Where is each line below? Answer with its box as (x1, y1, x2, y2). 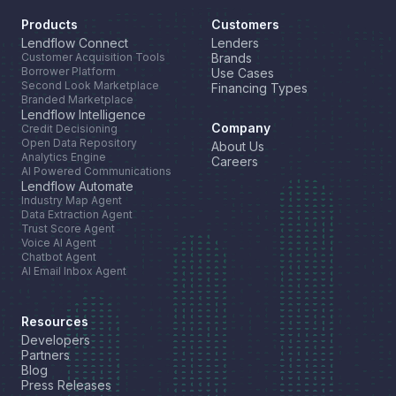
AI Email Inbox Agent (21, 264, 126, 278)
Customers (211, 17, 279, 33)
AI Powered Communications (21, 164, 171, 179)
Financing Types (211, 80, 308, 96)
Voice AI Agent (21, 236, 96, 250)
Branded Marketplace (21, 93, 133, 107)
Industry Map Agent (21, 194, 122, 208)
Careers (211, 154, 258, 170)
